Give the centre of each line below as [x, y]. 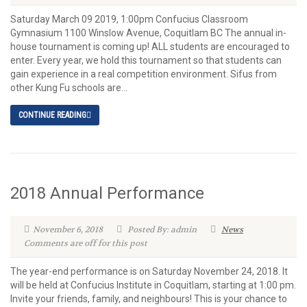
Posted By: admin [161, 230]
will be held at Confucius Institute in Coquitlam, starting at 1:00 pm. [153, 285]
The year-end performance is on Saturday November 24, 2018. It [149, 271]
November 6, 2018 [68, 230]
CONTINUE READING [52, 115]
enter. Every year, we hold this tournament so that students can [146, 60]
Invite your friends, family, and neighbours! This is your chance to [149, 299]
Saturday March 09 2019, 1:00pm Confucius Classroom [129, 19]
